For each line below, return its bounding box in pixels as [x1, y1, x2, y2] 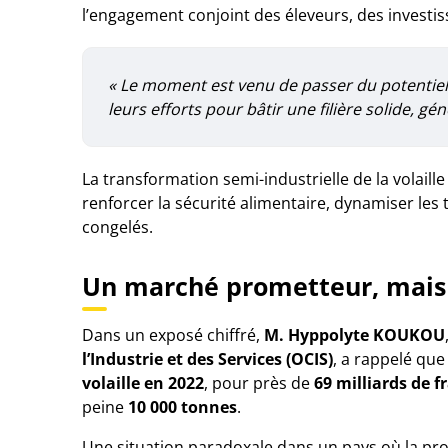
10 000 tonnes [128, 396, 237, 418]
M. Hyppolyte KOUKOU [264, 324, 445, 346]
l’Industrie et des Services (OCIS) [82, 348, 333, 370]
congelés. [82, 216, 153, 238]
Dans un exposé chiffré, [82, 324, 264, 346]
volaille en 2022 [82, 372, 204, 394]
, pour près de [204, 372, 314, 394]
